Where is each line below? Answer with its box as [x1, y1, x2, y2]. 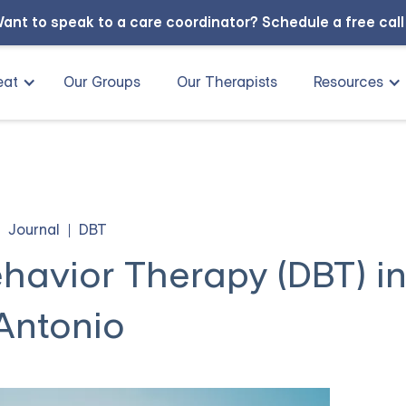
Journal [8, 220, 61, 239]
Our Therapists [177, 72, 277, 92]
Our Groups [63, 72, 140, 92]
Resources [314, 72, 383, 92]
